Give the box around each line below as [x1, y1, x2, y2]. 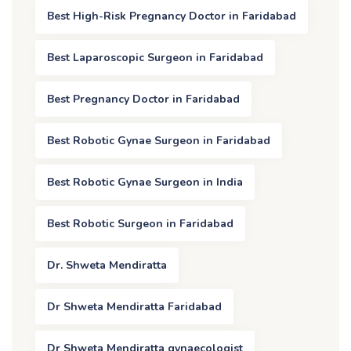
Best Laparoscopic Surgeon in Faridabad [47, 50, 263, 66]
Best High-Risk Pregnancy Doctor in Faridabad [47, 9, 296, 24]
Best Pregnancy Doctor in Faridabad [47, 92, 240, 107]
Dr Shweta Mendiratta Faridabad [47, 299, 222, 315]
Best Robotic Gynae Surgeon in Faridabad [47, 133, 270, 149]
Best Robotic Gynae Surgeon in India [47, 175, 243, 190]
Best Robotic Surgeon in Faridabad [47, 216, 233, 232]
